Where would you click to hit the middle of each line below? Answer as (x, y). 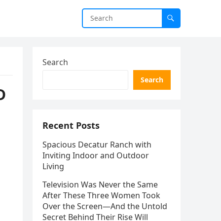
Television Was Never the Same (100, 184)
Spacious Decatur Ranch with (97, 145)
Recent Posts (71, 125)
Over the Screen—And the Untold (105, 206)
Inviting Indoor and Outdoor (96, 155)
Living (53, 166)
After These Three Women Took (101, 195)
